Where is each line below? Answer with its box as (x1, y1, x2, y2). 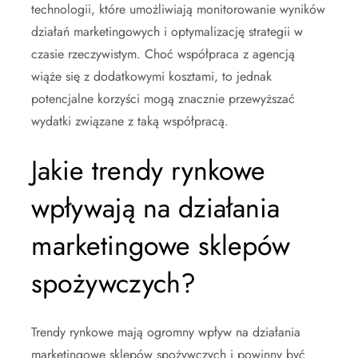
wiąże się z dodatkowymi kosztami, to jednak (31, 66, 272, 86)
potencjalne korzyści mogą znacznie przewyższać (31, 89, 295, 108)
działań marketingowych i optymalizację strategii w (31, 22, 303, 41)
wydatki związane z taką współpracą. (31, 111, 229, 130)
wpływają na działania (31, 188, 280, 228)
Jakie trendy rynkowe (31, 150, 265, 190)
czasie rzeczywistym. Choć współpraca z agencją (31, 44, 295, 63)
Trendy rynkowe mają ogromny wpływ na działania (31, 322, 300, 341)
